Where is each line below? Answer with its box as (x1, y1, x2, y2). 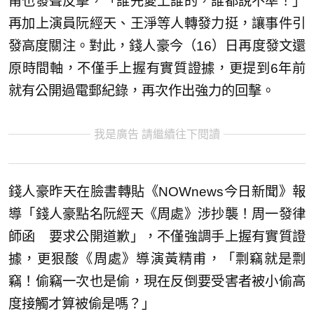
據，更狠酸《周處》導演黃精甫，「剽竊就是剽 (8, 251, 306, 266)
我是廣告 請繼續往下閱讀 (94, 128, 220, 140)
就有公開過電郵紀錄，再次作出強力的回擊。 (8, 83, 275, 98)
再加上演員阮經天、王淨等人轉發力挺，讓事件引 (8, 15, 306, 31)
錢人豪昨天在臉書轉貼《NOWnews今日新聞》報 (8, 184, 306, 199)
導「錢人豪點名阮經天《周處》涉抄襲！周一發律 (8, 206, 306, 221)
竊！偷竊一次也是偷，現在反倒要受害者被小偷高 (8, 273, 306, 289)
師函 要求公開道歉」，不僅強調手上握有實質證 (8, 228, 306, 244)
